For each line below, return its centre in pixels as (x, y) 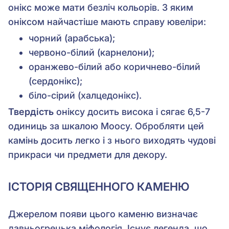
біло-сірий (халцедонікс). (85, 95)
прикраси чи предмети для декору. (88, 154)
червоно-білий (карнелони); (91, 52)
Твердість (31, 111)
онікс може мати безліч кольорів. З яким (101, 7)
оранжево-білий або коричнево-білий (114, 66)
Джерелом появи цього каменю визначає (103, 214)
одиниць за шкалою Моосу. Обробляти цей (106, 126)
